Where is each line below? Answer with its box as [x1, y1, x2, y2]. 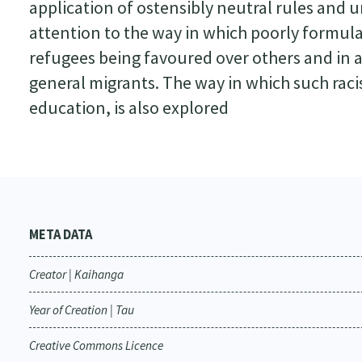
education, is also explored [28, 96, 229, 119]
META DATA [28, 226, 92, 243]
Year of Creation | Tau [28, 302, 134, 318]
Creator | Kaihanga [28, 267, 124, 282]
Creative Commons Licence [28, 338, 163, 353]
